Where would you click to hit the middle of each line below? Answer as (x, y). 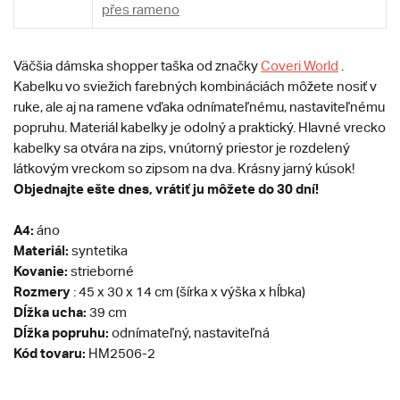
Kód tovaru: (50, 353)
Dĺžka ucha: (50, 312)
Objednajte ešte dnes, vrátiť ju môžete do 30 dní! (166, 189)
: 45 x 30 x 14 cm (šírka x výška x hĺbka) (188, 292)
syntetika (98, 251)
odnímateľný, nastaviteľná (189, 333)
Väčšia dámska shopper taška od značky (137, 66)
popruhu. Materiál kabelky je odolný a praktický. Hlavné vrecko (200, 128)
